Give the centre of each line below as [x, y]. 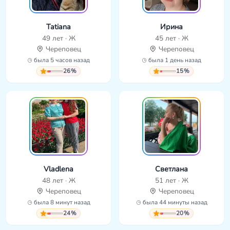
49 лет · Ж [59, 39]
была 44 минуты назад [174, 203]
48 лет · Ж [59, 181]
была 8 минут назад [61, 203]
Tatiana [59, 27]
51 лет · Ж [171, 181]
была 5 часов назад [61, 60]
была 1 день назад [174, 60]
